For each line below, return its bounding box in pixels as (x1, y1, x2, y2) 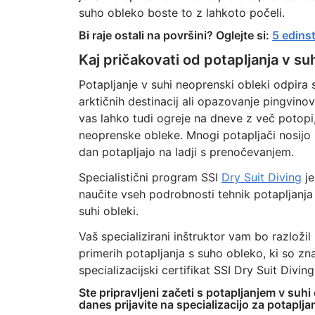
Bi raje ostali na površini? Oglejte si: (78, 28, 272, 42)
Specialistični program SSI (78, 170, 221, 184)
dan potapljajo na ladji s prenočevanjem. (78, 145, 294, 159)
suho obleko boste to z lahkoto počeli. (78, 6, 285, 20)
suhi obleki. (78, 204, 139, 218)
